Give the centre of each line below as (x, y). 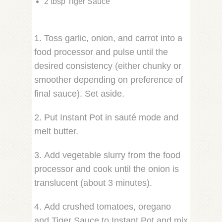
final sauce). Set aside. (79, 93)
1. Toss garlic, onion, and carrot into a (108, 38)
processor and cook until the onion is (107, 169)
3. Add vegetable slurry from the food (107, 155)
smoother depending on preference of (109, 80)
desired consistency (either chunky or (108, 66)
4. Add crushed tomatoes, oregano (103, 206)
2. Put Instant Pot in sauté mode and (106, 117)
